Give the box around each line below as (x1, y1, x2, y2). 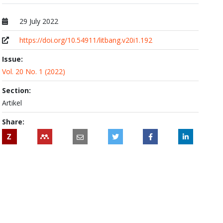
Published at (1, 26, 41, 36)
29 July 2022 (19, 16, 59, 26)
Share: (1, 117, 24, 126)
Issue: (1, 54, 23, 64)
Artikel (1, 98, 22, 108)
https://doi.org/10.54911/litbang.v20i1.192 (19, 35, 153, 45)
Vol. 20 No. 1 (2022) (1, 67, 65, 76)
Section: (1, 86, 31, 95)
